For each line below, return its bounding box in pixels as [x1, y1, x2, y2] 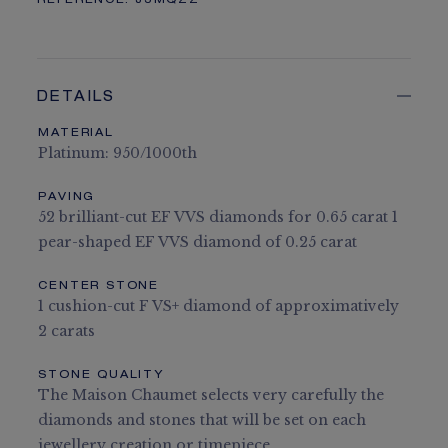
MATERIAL [38, 128, 114, 140]
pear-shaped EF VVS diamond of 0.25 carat [38, 233, 358, 252]
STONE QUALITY [38, 370, 164, 382]
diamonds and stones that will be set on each [38, 411, 367, 430]
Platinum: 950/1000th [38, 144, 198, 163]
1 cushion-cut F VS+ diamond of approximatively [38, 297, 400, 316]
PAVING [38, 192, 96, 204]
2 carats [38, 322, 96, 341]
